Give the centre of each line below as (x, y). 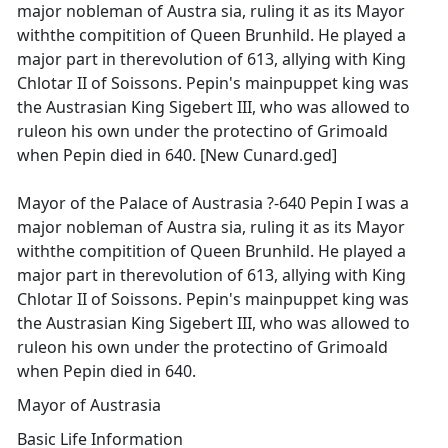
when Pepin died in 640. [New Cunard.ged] (177, 155)
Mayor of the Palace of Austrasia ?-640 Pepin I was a (213, 203)
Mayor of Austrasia (89, 405)
